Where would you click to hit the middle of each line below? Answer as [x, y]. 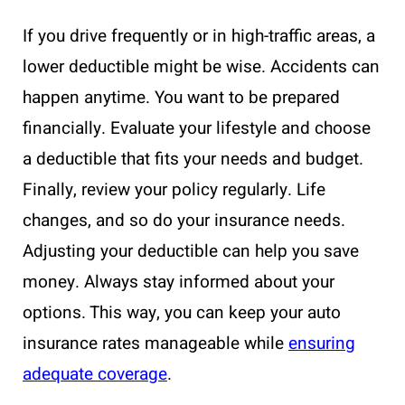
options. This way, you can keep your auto [182, 313]
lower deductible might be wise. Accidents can [201, 67]
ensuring [322, 344]
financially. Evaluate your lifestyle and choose [197, 129]
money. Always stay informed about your [179, 283]
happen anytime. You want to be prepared [181, 98]
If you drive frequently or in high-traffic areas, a [199, 37]
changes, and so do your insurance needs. [184, 221]
